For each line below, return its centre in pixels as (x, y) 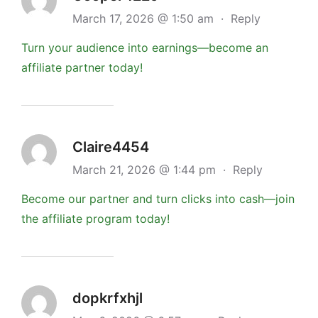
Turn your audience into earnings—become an (145, 47)
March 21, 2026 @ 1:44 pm (146, 169)
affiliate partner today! (82, 67)
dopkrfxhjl (108, 298)
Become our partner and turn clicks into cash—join (158, 198)
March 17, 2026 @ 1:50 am (145, 18)
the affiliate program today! (95, 218)
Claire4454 (111, 147)
